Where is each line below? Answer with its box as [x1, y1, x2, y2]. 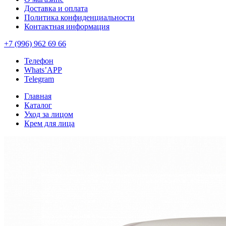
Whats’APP [24, 65, 62, 74]
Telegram [24, 74, 54, 83]
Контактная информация [24, 22, 109, 31]
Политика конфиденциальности [24, 13, 135, 22]
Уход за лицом [24, 109, 73, 119]
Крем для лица [24, 119, 75, 128]
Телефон [24, 56, 53, 65]
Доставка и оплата [24, 4, 88, 13]
